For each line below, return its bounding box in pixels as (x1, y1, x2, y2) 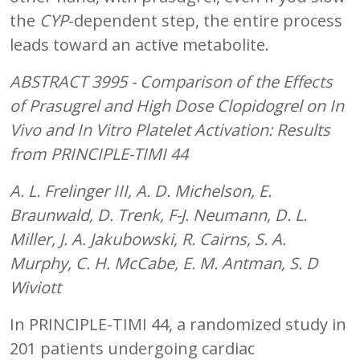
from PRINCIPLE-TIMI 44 (10, 142, 188, 165)
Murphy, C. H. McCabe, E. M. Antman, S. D (10, 252, 318, 274)
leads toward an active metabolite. (10, 33, 269, 55)
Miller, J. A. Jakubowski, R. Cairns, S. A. (10, 227, 286, 250)
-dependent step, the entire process (68, 9, 342, 31)
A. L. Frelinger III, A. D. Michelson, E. (10, 179, 272, 202)
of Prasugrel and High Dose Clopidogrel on (10, 94, 329, 117)
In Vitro (77, 118, 131, 141)
